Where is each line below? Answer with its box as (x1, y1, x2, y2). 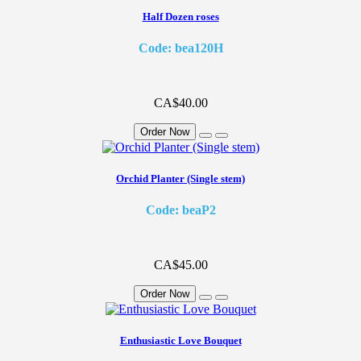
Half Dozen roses (142, 10, 219, 23)
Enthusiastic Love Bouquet (119, 334, 242, 347)
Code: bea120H (138, 40, 223, 55)
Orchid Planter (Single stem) (116, 172, 245, 185)
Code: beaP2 (145, 203, 216, 218)
